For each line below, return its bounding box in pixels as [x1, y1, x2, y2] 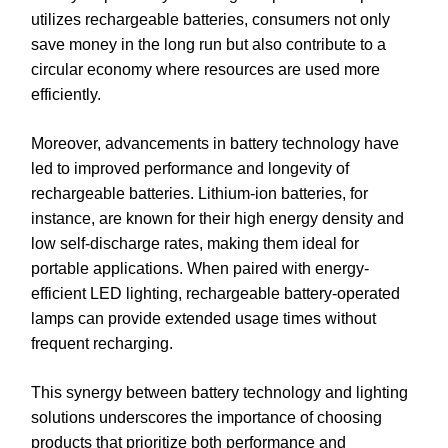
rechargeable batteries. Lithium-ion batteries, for [31, 185, 368, 203]
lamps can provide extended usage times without [31, 310, 376, 328]
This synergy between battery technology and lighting [31, 384, 408, 402]
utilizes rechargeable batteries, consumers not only [31, 11, 390, 29]
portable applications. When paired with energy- [31, 260, 369, 278]
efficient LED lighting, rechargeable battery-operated [31, 285, 400, 303]
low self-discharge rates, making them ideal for [31, 235, 359, 253]
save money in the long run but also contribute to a [31, 36, 386, 54]
